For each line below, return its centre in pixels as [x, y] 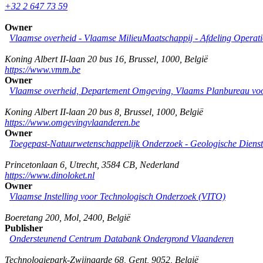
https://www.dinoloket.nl [50, 175]
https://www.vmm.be [43, 69]
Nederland [159, 164]
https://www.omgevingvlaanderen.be [72, 122]
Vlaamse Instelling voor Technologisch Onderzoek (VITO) [117, 196]
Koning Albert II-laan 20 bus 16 [64, 59]
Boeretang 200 [32, 217]
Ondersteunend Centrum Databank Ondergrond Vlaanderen [122, 238]
